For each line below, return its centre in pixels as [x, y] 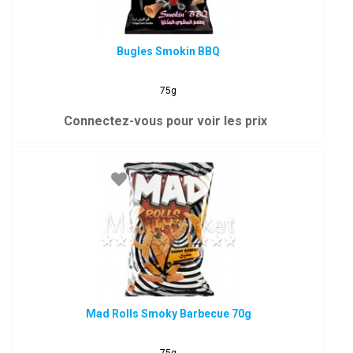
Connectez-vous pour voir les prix [165, 121]
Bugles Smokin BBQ [169, 51]
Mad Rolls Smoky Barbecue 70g [168, 314]
